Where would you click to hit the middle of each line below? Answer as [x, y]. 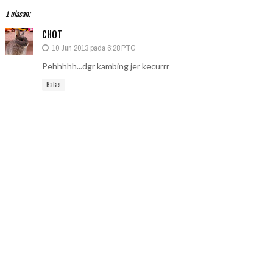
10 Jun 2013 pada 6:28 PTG [94, 48]
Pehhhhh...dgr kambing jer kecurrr [105, 66]
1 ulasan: [18, 15]
